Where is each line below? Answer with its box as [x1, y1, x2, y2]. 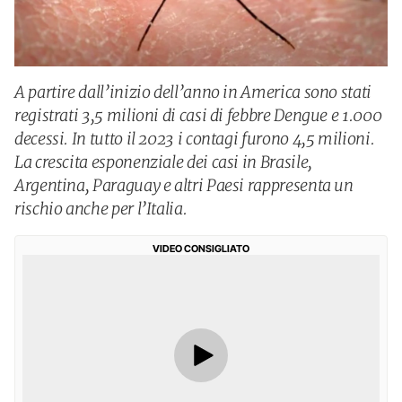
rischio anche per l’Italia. [14, 198, 188, 219]
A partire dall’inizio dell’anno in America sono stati [14, 82, 371, 102]
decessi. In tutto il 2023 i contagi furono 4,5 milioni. [14, 128, 375, 149]
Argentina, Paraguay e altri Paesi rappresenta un [14, 175, 354, 196]
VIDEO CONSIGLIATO [153, 242, 249, 255]
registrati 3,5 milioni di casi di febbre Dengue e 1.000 [14, 105, 382, 126]
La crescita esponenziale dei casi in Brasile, [14, 152, 312, 172]
